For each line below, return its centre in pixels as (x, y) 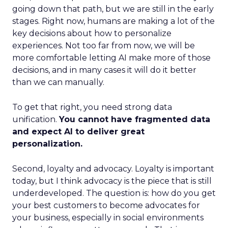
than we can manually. (58, 82)
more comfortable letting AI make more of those (111, 58)
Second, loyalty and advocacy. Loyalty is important (113, 169)
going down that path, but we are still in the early (113, 9)
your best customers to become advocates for (106, 205)
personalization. (47, 144)
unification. (36, 119)
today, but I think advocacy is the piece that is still (112, 181)
